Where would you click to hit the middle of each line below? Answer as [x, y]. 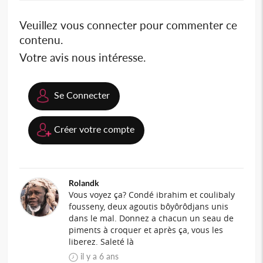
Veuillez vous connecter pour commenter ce [129, 25]
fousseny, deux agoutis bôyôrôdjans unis [149, 206]
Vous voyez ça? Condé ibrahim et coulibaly [152, 194]
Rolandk [84, 183]
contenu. [41, 39]
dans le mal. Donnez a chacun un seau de [151, 218]
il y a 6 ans [106, 256]
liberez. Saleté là [102, 241]
